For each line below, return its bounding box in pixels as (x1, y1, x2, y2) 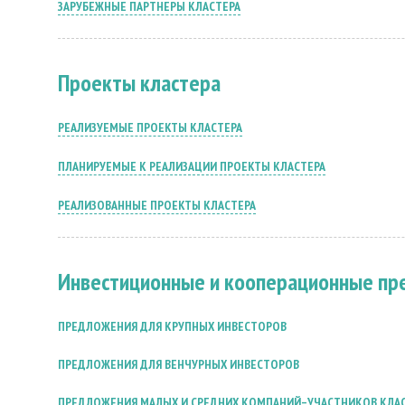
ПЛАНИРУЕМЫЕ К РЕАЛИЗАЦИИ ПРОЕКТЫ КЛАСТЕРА (58, 158, 325, 174)
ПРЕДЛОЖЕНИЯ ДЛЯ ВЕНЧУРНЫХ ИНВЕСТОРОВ (58, 356, 299, 372)
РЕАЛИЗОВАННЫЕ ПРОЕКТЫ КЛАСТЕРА (58, 197, 256, 213)
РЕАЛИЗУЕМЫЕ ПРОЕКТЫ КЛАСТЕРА (58, 119, 242, 136)
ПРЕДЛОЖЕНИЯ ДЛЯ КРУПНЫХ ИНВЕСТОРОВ (58, 318, 287, 334)
